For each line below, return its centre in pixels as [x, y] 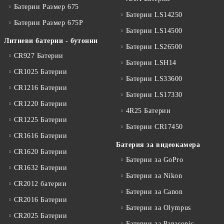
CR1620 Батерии [40, 152]
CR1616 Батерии [40, 136]
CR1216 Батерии [40, 88]
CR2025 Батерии [40, 216]
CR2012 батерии [40, 184]
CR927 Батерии [38, 56]
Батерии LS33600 [154, 79]
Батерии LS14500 [154, 31]
